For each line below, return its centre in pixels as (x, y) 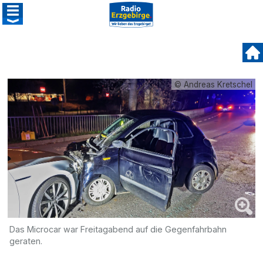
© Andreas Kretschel (213, 85)
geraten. (26, 241)
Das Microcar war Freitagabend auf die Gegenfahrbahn (118, 229)
